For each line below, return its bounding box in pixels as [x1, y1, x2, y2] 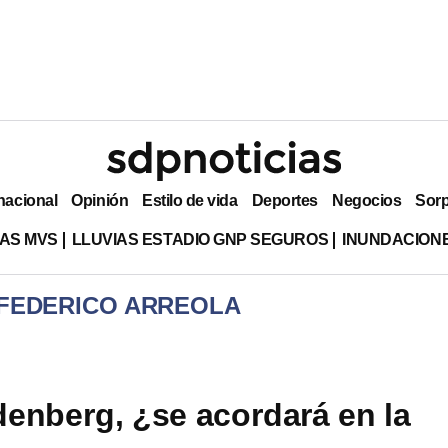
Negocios [331, 191, 402, 209]
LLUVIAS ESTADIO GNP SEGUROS [71, 230, 329, 248]
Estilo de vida [142, 191, 238, 209]
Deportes [251, 191, 318, 209]
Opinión [71, 191, 129, 209]
